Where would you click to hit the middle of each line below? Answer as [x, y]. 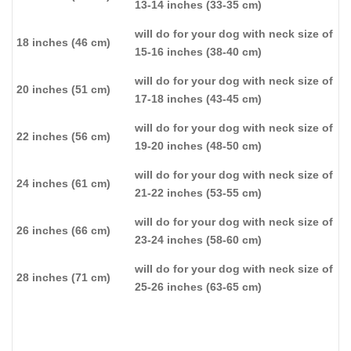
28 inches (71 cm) [63, 277]
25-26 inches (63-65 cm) [198, 286]
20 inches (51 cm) [63, 89]
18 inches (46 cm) [63, 42]
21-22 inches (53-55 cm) [198, 192]
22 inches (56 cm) [63, 136]
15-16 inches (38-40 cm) [198, 51]
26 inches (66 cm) [63, 230]
